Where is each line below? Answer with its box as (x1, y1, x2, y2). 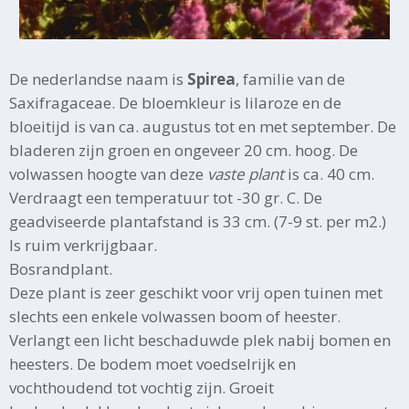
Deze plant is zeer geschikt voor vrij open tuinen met (9, 281, 383, 303)
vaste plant (207, 163, 284, 184)
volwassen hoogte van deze (9, 163, 207, 184)
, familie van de (236, 68, 345, 89)
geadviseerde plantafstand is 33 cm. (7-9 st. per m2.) (9, 210, 386, 232)
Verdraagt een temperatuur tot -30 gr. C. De (9, 186, 322, 208)
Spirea (187, 68, 236, 89)
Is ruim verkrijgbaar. (9, 234, 157, 256)
